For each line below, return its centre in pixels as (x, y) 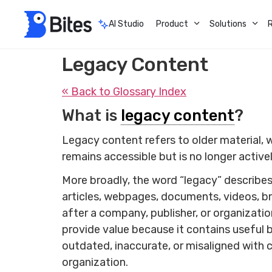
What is (91, 116)
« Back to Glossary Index (124, 92)
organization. (96, 262)
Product (172, 24)
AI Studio (126, 24)
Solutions (228, 24)
